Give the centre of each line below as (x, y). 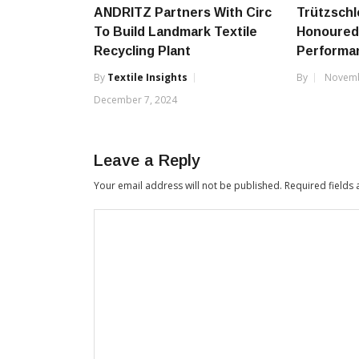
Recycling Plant (142, 50)
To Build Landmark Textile (175, 31)
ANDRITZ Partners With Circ (183, 12)
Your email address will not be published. (188, 185)
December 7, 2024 (135, 99)
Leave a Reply (147, 160)
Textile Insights (147, 77)
